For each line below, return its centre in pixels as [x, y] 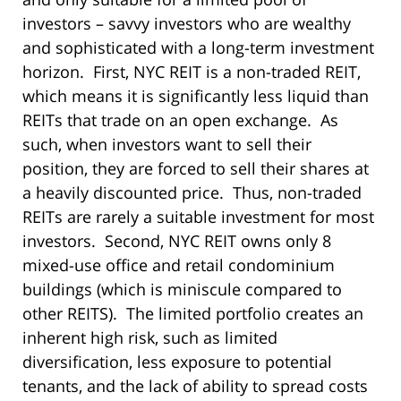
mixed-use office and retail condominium [179, 264]
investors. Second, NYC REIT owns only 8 [177, 240]
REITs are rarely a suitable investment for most [198, 216]
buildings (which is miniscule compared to [182, 289]
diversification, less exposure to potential [177, 361]
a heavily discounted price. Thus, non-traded [192, 192]
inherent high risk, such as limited [150, 337]
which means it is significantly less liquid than [196, 95]
